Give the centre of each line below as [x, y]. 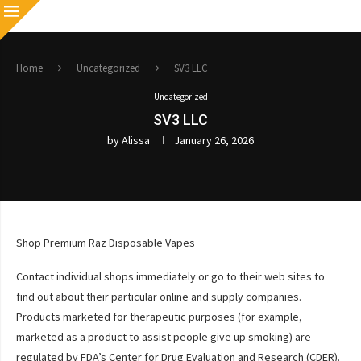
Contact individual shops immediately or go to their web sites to [170, 276]
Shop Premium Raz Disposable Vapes [106, 243]
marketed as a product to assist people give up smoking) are [164, 337]
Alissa [136, 140]
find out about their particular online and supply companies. [159, 297]
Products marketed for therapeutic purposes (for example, [159, 317]
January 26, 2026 [214, 140]
